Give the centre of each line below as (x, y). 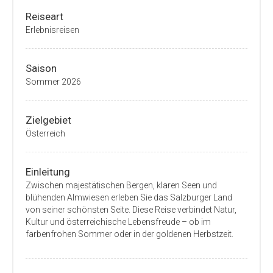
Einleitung (48, 172)
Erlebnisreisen (52, 30)
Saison (41, 68)
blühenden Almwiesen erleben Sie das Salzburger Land (129, 197)
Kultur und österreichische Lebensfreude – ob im (118, 222)
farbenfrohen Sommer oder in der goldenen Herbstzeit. (129, 234)
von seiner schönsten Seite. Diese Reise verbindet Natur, (131, 210)
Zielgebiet (48, 120)
